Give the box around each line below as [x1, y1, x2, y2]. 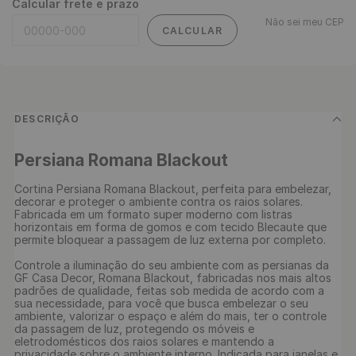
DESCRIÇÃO [14, 113, 79, 125]
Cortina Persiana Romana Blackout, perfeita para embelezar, [14, 182, 335, 195]
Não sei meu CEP [265, 16, 344, 28]
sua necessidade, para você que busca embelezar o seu [14, 296, 311, 310]
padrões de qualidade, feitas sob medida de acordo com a [14, 284, 327, 297]
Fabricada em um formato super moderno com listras [14, 207, 296, 221]
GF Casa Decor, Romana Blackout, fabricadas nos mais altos [14, 271, 335, 284]
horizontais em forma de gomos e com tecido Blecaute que [14, 220, 330, 234]
